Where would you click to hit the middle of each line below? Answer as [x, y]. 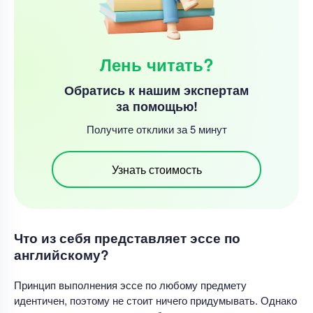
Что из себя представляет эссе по [127, 238]
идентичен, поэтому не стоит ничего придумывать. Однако [155, 300]
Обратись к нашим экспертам [156, 90]
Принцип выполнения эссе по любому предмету [130, 284]
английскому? [61, 254]
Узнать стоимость [156, 169]
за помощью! [156, 106]
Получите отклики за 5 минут [156, 129]
